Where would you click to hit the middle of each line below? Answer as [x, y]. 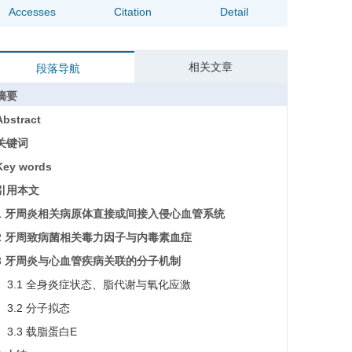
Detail [234, 12]
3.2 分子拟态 [38, 308]
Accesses [32, 12]
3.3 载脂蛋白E [42, 332]
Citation [133, 12]
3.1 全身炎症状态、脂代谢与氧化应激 [99, 284]
